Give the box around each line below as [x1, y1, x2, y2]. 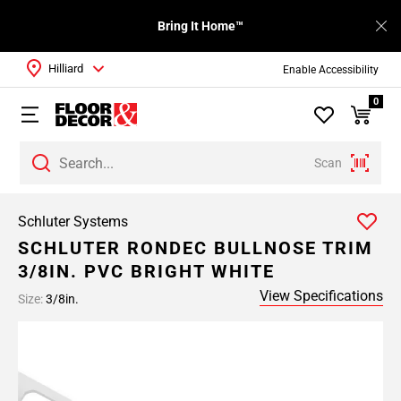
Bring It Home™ [158, 19, 243, 33]
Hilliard [48, 62, 83, 75]
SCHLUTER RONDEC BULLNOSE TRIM [18, 237, 373, 259]
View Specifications [260, 287, 383, 304]
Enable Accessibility [282, 63, 379, 76]
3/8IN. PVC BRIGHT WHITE [18, 260, 275, 282]
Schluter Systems [18, 213, 128, 230]
